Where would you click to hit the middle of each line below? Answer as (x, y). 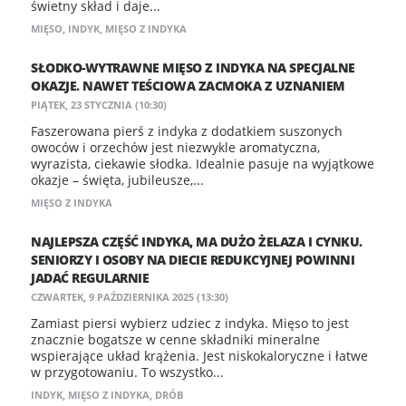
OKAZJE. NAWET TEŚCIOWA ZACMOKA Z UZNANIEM (188, 86)
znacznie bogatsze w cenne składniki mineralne (175, 339)
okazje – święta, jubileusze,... (117, 180)
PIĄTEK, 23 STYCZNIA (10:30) (99, 105)
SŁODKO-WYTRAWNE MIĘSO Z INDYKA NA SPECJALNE (193, 68)
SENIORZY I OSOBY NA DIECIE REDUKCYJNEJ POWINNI (193, 260)
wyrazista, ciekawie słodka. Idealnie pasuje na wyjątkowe (203, 164)
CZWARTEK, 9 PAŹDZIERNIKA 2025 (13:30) (130, 297)
